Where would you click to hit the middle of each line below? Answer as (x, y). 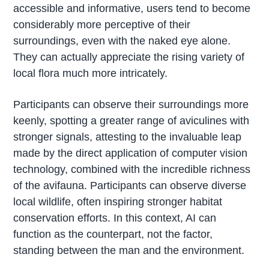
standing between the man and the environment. (129, 251)
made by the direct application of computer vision (131, 153)
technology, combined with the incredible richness (132, 170)
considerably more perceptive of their (102, 25)
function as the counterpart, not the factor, (113, 234)
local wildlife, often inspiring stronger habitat (118, 202)
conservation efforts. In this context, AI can (115, 218)
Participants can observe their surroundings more (131, 105)
